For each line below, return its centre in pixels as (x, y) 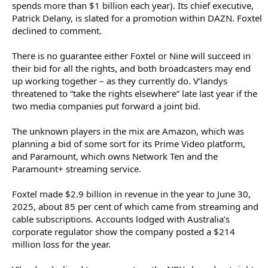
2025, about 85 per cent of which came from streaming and (135, 207)
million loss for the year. (61, 244)
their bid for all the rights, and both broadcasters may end (131, 68)
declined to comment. (57, 31)
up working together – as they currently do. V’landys (120, 81)
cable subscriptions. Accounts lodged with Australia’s (121, 219)
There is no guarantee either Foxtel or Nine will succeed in (131, 56)
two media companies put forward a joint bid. (106, 106)
